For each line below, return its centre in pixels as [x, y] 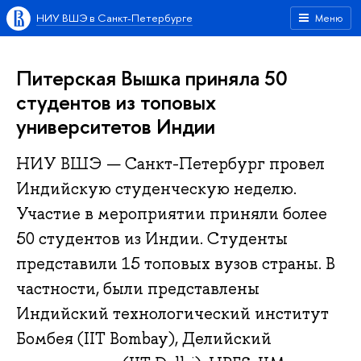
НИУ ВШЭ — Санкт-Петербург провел [170, 164]
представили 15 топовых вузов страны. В [176, 264]
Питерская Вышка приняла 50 [152, 78]
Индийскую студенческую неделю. [156, 189]
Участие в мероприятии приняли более [172, 214]
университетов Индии [116, 126]
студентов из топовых [116, 102]
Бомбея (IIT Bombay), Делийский [144, 339]
